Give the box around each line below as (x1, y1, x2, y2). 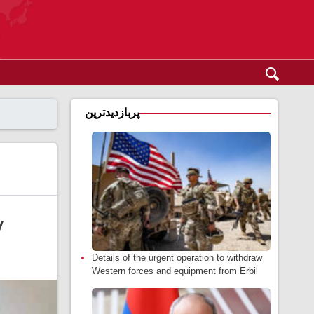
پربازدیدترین (85, 107, 139, 118)
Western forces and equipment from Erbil (92, 266, 258, 276)
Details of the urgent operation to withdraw (92, 252, 262, 263)
